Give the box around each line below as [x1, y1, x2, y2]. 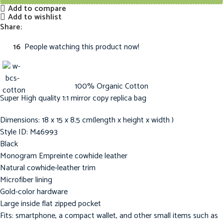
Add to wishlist [8, 10, 62, 24]
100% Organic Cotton [75, 80, 148, 94]
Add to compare [8, 1, 67, 15]
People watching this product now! [24, 40, 139, 54]
